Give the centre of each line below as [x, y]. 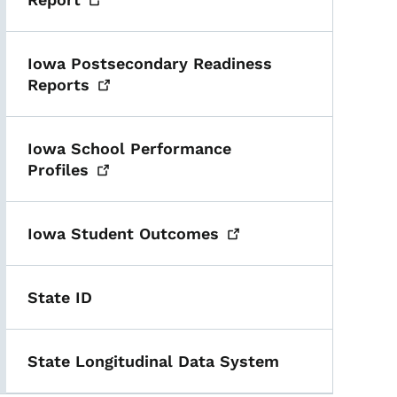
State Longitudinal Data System [154, 361]
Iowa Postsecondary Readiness [150, 63]
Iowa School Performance [130, 148]
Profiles [58, 170]
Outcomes [179, 234]
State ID [60, 297]
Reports [59, 85]
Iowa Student [84, 234]
